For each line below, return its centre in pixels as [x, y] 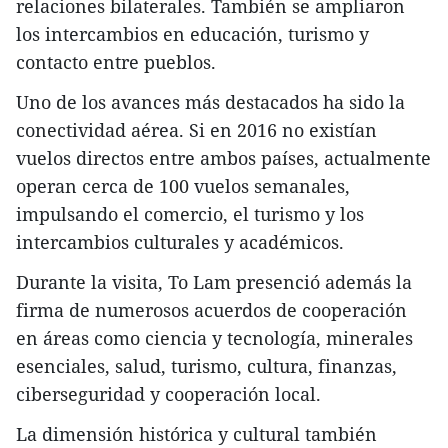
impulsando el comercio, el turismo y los [190, 214]
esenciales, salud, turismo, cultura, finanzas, [206, 366]
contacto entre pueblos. [116, 62]
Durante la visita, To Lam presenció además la [214, 282]
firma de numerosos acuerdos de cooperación [211, 310]
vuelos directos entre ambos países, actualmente [223, 158]
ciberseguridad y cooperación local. [168, 394]
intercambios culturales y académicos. [180, 242]
